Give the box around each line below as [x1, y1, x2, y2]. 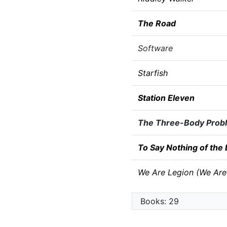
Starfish [137, 68, 168, 78]
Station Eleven [137, 93, 195, 103]
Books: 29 [140, 196, 179, 206]
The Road [137, 18, 176, 28]
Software [137, 43, 173, 53]
